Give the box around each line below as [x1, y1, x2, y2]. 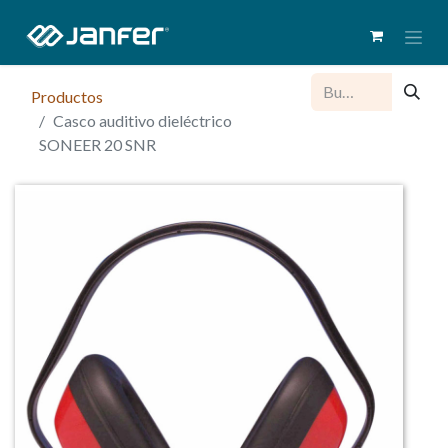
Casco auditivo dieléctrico [53, 110, 232, 130]
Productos [31, 86, 103, 106]
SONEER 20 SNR [39, 134, 156, 154]
